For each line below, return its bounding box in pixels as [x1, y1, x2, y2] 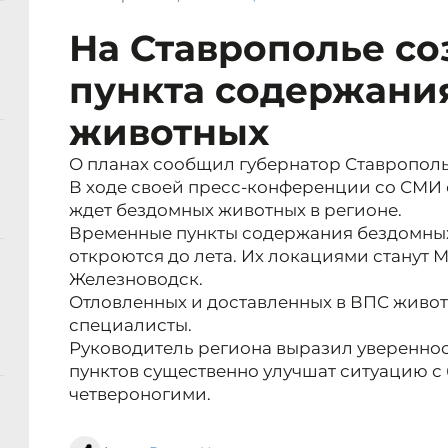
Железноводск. [69, 269, 203, 290]
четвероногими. [69, 384, 211, 405]
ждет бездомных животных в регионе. [69, 200, 402, 221]
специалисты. [69, 315, 192, 336]
